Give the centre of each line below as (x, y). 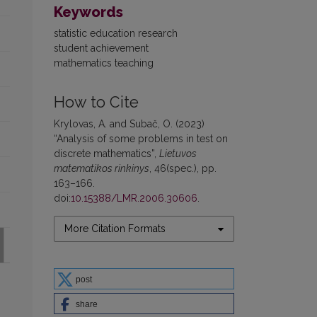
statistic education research (116, 34)
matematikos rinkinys (102, 169)
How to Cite (96, 103)
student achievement (101, 48)
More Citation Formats (115, 229)
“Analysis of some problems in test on (141, 139)
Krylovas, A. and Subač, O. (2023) (129, 124)
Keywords (88, 12)
